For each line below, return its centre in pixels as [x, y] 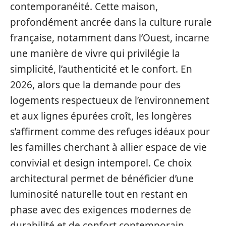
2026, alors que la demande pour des [95, 85]
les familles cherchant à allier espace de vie [108, 147]
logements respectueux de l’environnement [110, 100]
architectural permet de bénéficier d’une [102, 179]
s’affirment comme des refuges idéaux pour [110, 132]
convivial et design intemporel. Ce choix [101, 163]
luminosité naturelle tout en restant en [99, 194]
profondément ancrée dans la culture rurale [111, 22]
